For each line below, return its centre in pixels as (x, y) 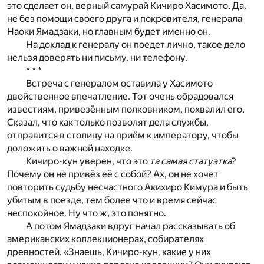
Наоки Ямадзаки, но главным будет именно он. (109, 31)
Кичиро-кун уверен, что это (88, 161)
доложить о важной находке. (70, 148)
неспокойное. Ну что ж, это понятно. (87, 213)
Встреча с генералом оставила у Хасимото (119, 83)
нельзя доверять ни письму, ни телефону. (97, 57)
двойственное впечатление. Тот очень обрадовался (120, 96)
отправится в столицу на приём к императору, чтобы (123, 135)
